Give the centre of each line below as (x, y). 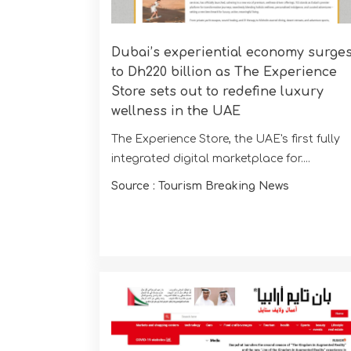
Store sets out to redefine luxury (217, 91)
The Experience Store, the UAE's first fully (226, 139)
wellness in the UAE (176, 111)
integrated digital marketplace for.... (211, 158)
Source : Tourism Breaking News (200, 186)
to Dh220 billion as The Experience (224, 72)
